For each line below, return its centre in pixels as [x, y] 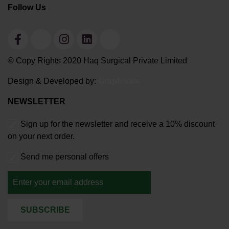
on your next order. [41, 136]
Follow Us [27, 8]
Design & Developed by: [53, 81]
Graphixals [119, 81]
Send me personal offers [64, 157]
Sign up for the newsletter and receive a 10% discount [117, 124]
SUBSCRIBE [45, 210]
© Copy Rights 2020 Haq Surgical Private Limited [97, 61]
